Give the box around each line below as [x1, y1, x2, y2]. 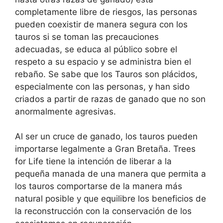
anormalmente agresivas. [15, 106, 116, 116]
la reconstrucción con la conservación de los [15, 206, 192, 217]
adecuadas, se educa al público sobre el [15, 44, 177, 54]
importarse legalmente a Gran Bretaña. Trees [15, 144, 196, 154]
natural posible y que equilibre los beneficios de [15, 194, 206, 204]
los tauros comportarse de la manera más [15, 181, 182, 192]
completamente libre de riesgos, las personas [15, 6, 197, 17]
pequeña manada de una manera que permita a [15, 169, 206, 179]
